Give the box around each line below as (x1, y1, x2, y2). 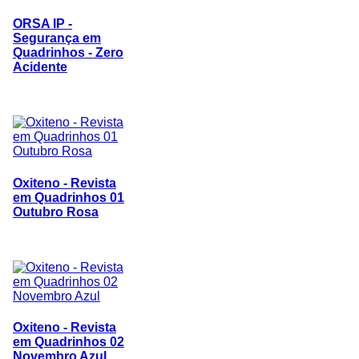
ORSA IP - (13, 17, 72, 31)
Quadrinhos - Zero (13, 46, 123, 60)
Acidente (13, 60, 67, 75)
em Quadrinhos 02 (13, 335, 124, 349)
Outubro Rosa (13, 204, 99, 219)
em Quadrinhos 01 (13, 190, 124, 204)
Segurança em (13, 31, 101, 46)
